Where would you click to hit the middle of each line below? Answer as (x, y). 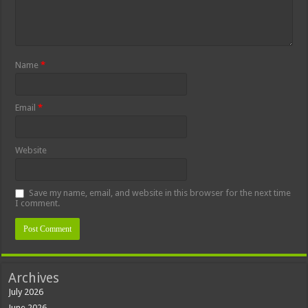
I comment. (38, 203)
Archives (34, 278)
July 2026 (26, 291)
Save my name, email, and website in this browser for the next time (160, 192)
